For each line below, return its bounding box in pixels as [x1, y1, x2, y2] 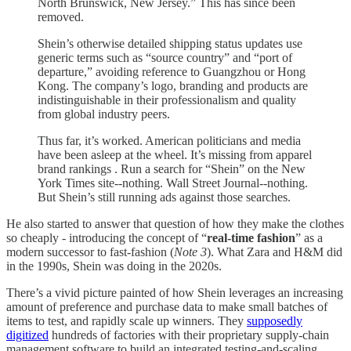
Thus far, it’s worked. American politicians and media [38, 134, 301, 148]
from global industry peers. [38, 107, 170, 121]
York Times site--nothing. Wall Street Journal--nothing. [38, 176, 308, 190]
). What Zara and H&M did [207, 245, 342, 259]
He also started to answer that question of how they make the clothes [6, 217, 344, 231]
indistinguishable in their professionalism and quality [38, 93, 296, 107]
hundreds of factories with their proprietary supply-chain [49, 328, 329, 342]
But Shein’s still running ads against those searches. [38, 190, 291, 204]
